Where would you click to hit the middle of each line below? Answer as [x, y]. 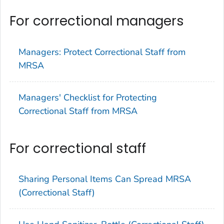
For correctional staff [78, 148]
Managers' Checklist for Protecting [88, 97]
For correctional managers [97, 21]
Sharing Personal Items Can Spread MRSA [105, 179]
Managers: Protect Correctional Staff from [102, 52]
